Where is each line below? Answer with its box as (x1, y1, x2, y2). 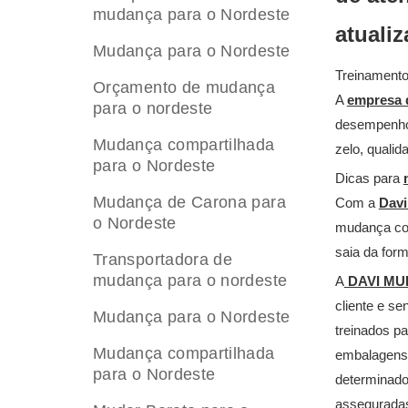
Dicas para (334, 170, 403, 186)
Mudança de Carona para (93, 193, 286, 211)
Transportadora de (93, 250, 233, 269)
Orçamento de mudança (93, 78, 276, 97)
